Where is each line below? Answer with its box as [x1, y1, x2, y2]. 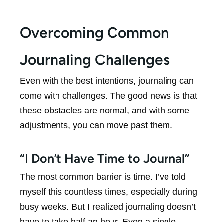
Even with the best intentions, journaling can [20, 75, 194, 86]
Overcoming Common [20, 23, 169, 42]
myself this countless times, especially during [20, 186, 197, 197]
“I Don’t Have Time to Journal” [20, 150, 190, 166]
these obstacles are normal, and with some [20, 105, 189, 115]
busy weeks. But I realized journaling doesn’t [20, 201, 196, 212]
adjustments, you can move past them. [20, 120, 172, 130]
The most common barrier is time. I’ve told [20, 171, 186, 182]
